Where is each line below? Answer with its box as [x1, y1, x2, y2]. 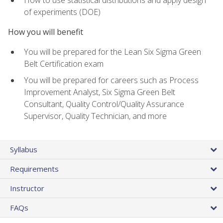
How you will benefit [8, 26, 83, 38]
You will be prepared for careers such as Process [24, 74, 199, 86]
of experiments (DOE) [24, 6, 101, 17]
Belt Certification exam [24, 58, 104, 70]
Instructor [10, 183, 44, 194]
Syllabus [10, 144, 37, 155]
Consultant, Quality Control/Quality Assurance [24, 98, 184, 110]
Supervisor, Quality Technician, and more [24, 110, 167, 121]
